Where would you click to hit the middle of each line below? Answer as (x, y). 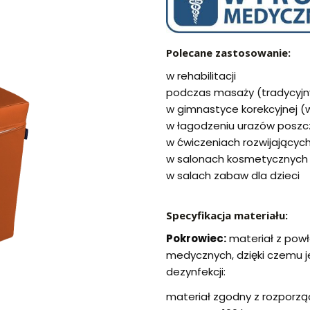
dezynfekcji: (196, 272)
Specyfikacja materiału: (227, 216)
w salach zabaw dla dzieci (233, 176)
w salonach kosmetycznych (237, 159)
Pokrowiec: (196, 239)
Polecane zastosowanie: (228, 53)
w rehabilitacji (201, 76)
